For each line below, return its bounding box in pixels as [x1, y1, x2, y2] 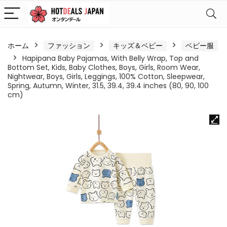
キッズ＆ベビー [113, 41, 163, 51]
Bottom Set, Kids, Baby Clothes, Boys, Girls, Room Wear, [8, 62, 200, 72]
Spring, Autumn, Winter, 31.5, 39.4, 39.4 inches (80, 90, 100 [8, 81, 209, 91]
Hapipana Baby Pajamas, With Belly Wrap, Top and [22, 53, 199, 63]
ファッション [48, 41, 90, 51]
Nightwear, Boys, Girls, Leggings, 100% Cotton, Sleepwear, [8, 71, 205, 82]
